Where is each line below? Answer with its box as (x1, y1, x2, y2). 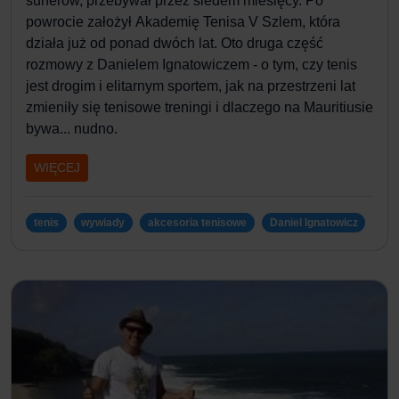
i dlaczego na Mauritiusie (212, 100, 373, 116)
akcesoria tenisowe (147, 216, 247, 230)
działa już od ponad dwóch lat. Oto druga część (26, 36, 323, 52)
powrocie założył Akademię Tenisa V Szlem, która (26, 14, 340, 30)
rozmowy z (26, 57, 97, 73)
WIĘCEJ (34, 160, 80, 175)
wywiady (81, 216, 126, 230)
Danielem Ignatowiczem (97, 57, 249, 73)
